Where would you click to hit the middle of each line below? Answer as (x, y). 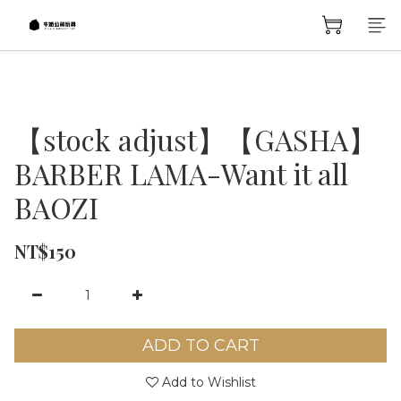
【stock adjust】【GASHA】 (196, 139)
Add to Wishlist (209, 382)
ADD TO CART (200, 345)
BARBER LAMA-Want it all (181, 173)
